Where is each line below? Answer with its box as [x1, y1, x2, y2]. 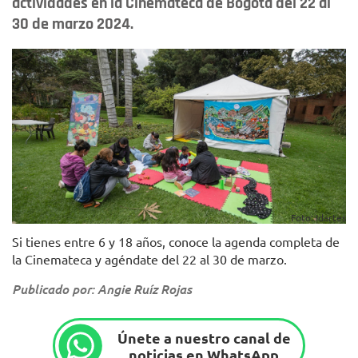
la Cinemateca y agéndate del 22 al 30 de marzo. [12, 251, 290, 268]
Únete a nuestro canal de [117, 328, 291, 347]
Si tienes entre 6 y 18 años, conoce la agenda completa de [12, 233, 340, 250]
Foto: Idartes [291, 211, 346, 225]
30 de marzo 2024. [12, 14, 133, 34]
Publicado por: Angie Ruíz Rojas [12, 280, 192, 298]
